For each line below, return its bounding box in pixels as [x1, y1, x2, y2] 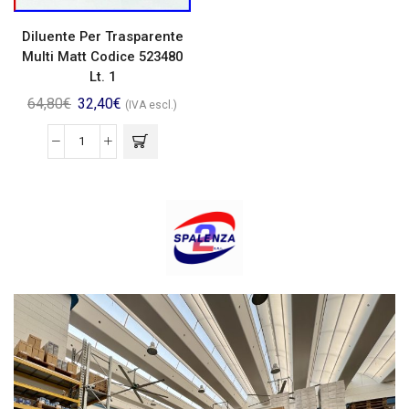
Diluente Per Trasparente [21, 27, 184, 45]
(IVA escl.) [125, 98, 177, 111]
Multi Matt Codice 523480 [22, 47, 183, 65]
